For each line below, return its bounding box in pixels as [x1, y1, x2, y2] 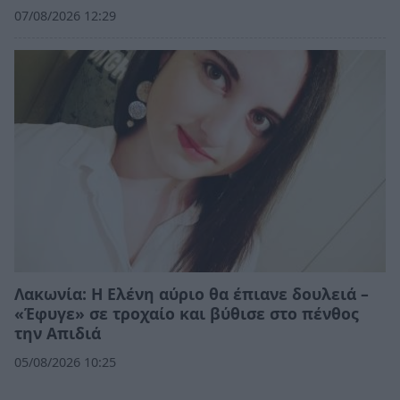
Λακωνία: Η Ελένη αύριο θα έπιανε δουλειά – [14, 283, 369, 305]
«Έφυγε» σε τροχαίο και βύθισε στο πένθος [14, 303, 359, 325]
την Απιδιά [14, 322, 101, 345]
